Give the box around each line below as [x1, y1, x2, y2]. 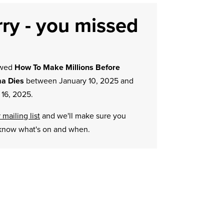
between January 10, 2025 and [23, 75, 133, 86]
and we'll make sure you [39, 110, 126, 121]
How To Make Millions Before [14, 61, 120, 73]
